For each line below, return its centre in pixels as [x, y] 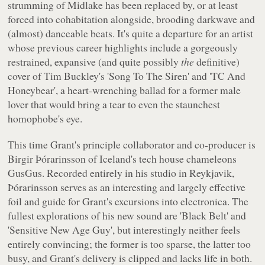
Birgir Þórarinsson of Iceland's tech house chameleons [122, 158]
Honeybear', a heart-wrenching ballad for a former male [125, 90]
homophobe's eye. [45, 118]
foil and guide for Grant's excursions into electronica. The [128, 201]
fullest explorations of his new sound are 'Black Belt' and [127, 215]
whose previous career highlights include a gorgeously [123, 47]
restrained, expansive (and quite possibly [95, 61]
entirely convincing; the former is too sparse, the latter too [130, 243]
